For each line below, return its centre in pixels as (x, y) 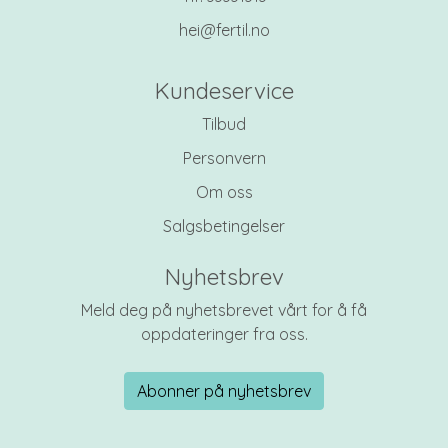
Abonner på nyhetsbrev (224, 391)
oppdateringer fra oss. (224, 334)
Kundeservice (224, 91)
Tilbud (224, 124)
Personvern (224, 158)
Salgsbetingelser (224, 226)
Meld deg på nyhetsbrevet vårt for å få (224, 310)
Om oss (224, 192)
